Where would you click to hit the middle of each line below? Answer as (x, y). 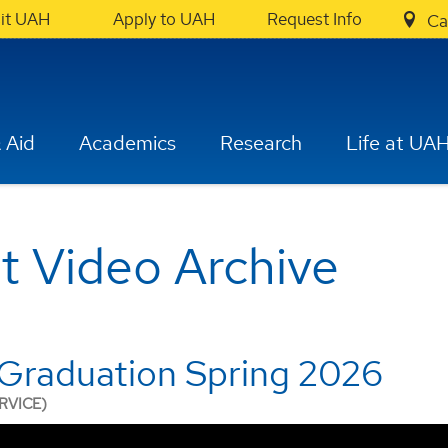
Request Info (314, 19)
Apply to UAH (164, 19)
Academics (128, 143)
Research (261, 143)
